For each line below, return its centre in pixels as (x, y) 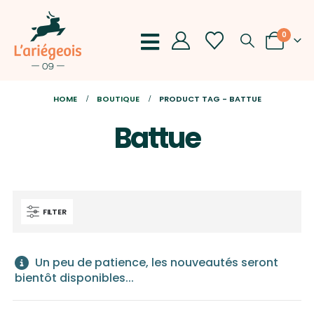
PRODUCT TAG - (194, 99)
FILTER (54, 212)
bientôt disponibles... (74, 278)
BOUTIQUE (118, 99)
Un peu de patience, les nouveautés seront (155, 262)
